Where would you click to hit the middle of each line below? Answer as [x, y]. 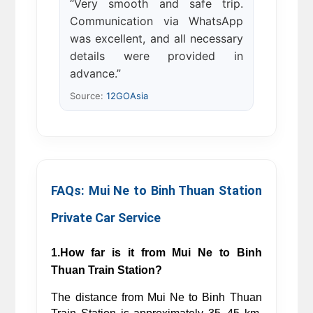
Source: [88, 96]
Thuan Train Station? [107, 270]
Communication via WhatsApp [156, 21]
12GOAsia [128, 96]
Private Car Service [108, 218]
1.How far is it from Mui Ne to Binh [156, 252]
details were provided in [156, 56]
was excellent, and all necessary [156, 39]
